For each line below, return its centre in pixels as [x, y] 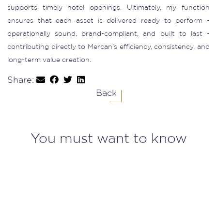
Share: [22, 80]
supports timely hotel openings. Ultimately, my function [108, 8]
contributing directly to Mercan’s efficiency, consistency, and [108, 47]
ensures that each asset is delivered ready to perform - [108, 21]
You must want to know [108, 139]
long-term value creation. [49, 60]
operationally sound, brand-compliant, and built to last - [108, 34]
